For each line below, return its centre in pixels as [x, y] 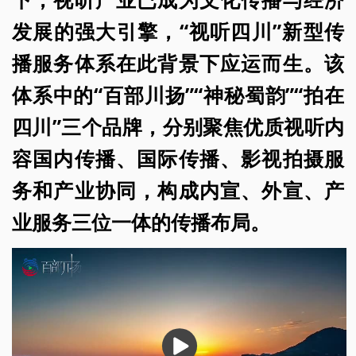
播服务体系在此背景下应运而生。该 [178, 63]
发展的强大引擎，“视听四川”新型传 [178, 31]
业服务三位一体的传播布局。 [141, 222]
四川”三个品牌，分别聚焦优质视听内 [178, 127]
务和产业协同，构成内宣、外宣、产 [178, 190]
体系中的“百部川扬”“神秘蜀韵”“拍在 [178, 95]
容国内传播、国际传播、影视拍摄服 [178, 159]
